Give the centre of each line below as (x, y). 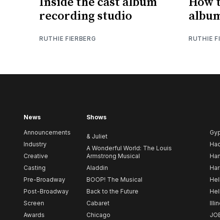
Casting (35, 168)
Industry (35, 144)
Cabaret (98, 203)
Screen (34, 203)
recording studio (86, 16)
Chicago (98, 215)
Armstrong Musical (113, 156)
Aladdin (97, 168)
